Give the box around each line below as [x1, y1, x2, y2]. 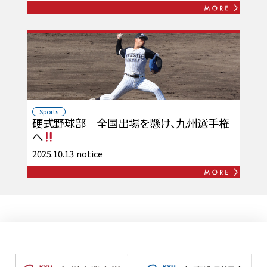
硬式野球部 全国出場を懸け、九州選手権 [32, 115, 229, 131]
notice [76, 147, 103, 160]
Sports [39, 107, 58, 117]
